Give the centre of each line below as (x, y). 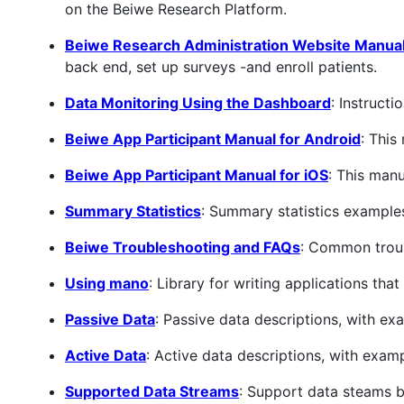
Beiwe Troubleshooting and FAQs (183, 248)
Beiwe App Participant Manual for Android (213, 139)
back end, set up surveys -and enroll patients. (221, 67)
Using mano (107, 284)
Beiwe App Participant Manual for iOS (197, 175)
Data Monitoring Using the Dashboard (198, 103)
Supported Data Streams (152, 392)
